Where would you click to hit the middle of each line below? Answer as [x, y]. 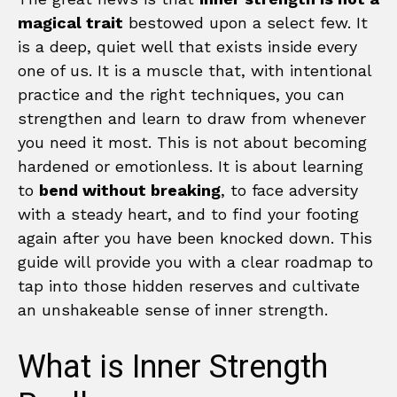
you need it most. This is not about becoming [192, 143]
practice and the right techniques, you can [181, 95]
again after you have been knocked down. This [195, 238]
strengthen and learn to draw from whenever [192, 119]
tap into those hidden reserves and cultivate [189, 286]
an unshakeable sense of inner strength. [173, 310]
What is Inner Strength [173, 368]
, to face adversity [289, 191]
